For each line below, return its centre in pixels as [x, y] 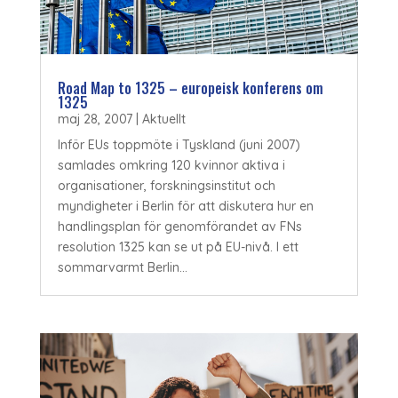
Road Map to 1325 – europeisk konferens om [190, 88]
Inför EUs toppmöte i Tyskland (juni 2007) [179, 145]
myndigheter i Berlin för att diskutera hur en [185, 207]
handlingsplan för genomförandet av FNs [179, 227]
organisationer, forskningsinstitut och [166, 186]
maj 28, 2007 [95, 119]
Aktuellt [163, 119]
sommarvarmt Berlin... [122, 268]
